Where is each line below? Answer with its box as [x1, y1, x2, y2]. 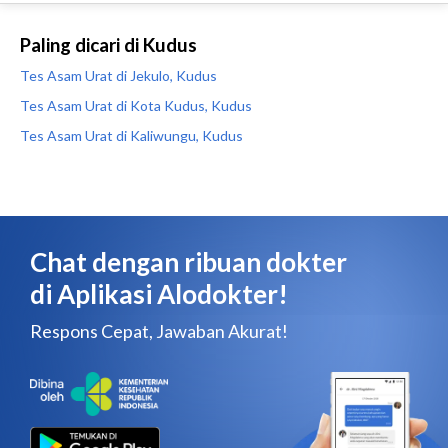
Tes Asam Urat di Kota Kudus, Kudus [20, 97, 252, 114]
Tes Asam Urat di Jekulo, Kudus [20, 67, 217, 84]
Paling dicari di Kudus [20, 34, 197, 56]
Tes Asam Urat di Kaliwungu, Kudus [20, 127, 243, 144]
